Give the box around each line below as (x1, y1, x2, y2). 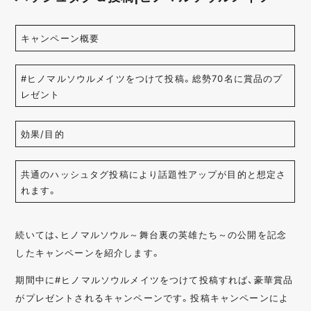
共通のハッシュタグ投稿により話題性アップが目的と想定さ (20, 167, 287, 180)
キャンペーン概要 (20, 31, 100, 45)
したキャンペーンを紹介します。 (15, 245, 161, 259)
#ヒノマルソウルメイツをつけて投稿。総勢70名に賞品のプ (20, 71, 283, 85)
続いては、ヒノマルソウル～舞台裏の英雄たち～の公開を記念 (15, 227, 287, 241)
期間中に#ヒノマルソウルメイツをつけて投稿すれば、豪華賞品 (15, 272, 294, 286)
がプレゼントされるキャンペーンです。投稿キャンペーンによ (15, 290, 289, 304)
